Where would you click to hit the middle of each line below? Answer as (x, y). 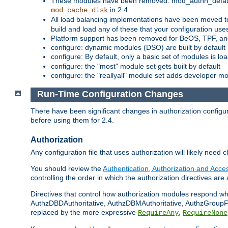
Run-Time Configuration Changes (110, 94)
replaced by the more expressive (84, 212)
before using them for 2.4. (72, 120)
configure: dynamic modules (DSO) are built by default (138, 47)
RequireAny (158, 213)
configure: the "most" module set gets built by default (136, 66)
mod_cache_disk (79, 10)
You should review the (67, 169)
